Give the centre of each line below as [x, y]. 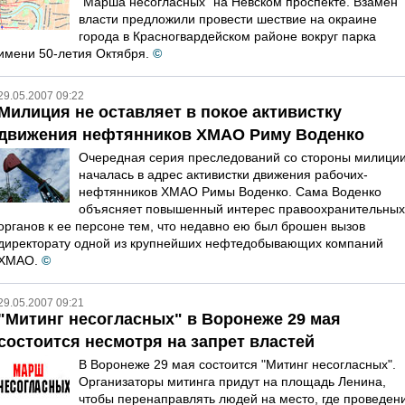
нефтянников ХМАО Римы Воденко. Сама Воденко [230, 192]
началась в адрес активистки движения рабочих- [223, 174]
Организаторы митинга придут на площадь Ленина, [232, 381]
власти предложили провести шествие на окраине [228, 19]
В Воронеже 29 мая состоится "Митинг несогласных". [237, 364]
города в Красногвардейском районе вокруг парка [227, 36]
